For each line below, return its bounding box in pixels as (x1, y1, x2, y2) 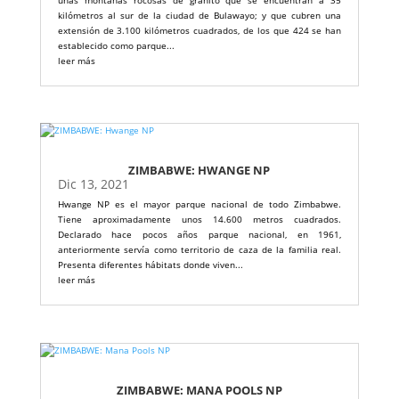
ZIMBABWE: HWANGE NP (128, 162, 271, 179)
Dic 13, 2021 (57, 175, 129, 193)
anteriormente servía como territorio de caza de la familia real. (57, 243, 342, 256)
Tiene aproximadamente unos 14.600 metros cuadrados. (57, 213, 342, 226)
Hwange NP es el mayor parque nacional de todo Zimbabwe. (57, 198, 342, 211)
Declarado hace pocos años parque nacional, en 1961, (57, 228, 342, 241)
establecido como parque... (57, 39, 175, 53)
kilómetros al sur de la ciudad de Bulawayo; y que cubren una (57, 9, 342, 22)
